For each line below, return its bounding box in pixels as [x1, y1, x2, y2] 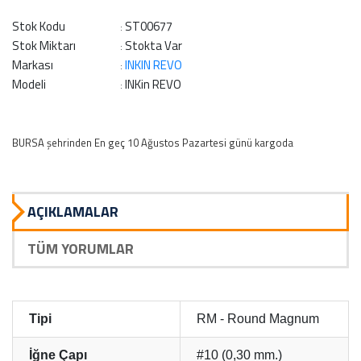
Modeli [12, 74, 46, 93]
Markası [12, 55, 53, 74]
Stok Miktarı [12, 35, 76, 55]
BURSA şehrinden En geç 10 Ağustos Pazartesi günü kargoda [12, 134, 293, 151]
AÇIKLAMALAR [27, 200, 118, 222]
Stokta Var [125, 35, 183, 55]
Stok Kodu [12, 16, 65, 35]
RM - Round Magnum [197, 311, 319, 326]
